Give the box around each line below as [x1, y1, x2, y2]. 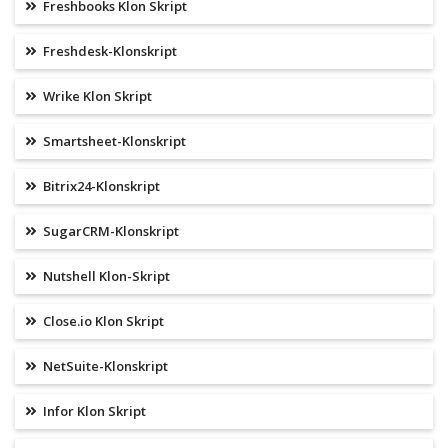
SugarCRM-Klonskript [40, 222, 179, 241]
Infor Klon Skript [40, 402, 146, 421]
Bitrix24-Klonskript [40, 177, 160, 196]
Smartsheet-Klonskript [40, 132, 186, 151]
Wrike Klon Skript [40, 87, 152, 106]
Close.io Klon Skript [40, 312, 164, 331]
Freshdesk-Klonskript [40, 42, 177, 61]
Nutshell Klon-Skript [40, 267, 170, 286]
